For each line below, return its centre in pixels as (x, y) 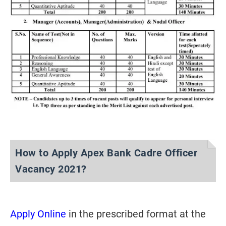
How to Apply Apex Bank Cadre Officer (106, 153)
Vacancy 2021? (51, 169)
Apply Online (38, 214)
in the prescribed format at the (136, 214)
